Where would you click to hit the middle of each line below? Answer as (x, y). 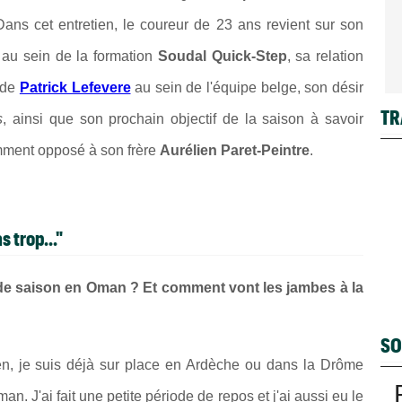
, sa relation (325, 56)
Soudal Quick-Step (222, 56)
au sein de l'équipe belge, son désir (247, 87)
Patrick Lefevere (75, 87)
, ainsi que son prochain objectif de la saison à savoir (184, 118)
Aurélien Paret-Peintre (235, 150)
